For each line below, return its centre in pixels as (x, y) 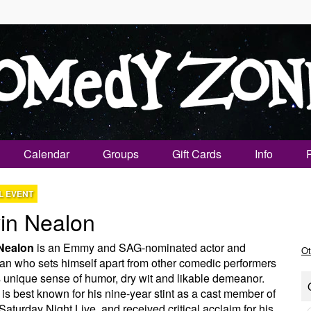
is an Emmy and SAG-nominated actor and (140, 247)
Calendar (47, 154)
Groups (121, 154)
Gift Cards (197, 154)
